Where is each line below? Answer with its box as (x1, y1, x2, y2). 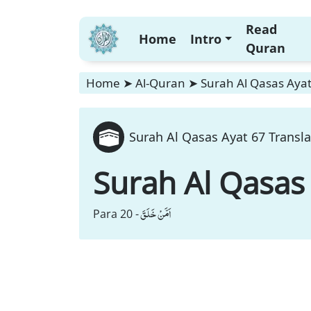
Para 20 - (93, 206, 139, 221)
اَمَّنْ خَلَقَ (140, 204, 171, 224)
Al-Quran (135, 75, 185, 91)
